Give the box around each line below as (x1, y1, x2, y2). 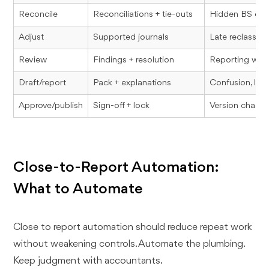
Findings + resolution (93, 55, 175, 65)
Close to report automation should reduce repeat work (13, 222, 253, 232)
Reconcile (19, 10, 58, 19)
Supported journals (93, 32, 169, 42)
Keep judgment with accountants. (13, 255, 163, 266)
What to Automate (13, 181, 144, 197)
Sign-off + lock (93, 101, 150, 110)
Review (19, 55, 47, 65)
